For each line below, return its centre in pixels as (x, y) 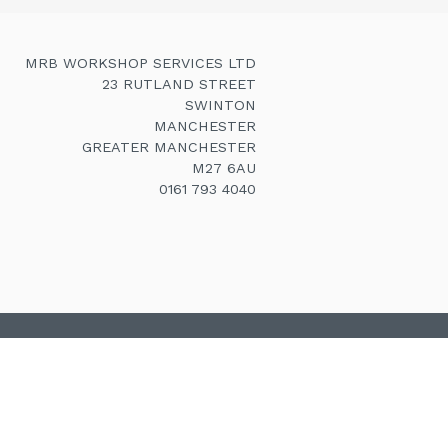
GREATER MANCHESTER (169, 146)
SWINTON (220, 104)
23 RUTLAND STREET (179, 83)
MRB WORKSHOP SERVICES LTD (140, 62)
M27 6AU (224, 167)
